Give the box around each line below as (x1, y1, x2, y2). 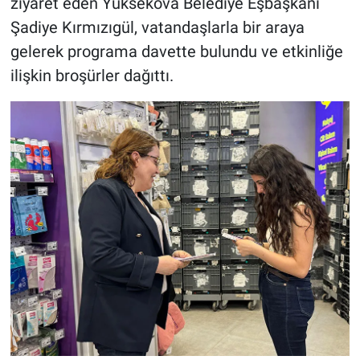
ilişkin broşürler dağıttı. (10, 66, 174, 86)
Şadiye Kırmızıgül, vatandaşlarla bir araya (10, 18, 305, 38)
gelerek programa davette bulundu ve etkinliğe (10, 42, 343, 62)
